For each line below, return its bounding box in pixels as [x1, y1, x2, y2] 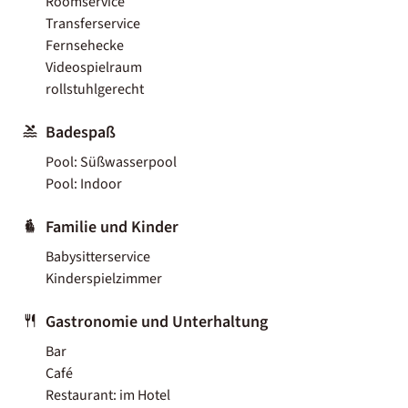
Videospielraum [46, 56, 142, 77]
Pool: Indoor [46, 173, 122, 194]
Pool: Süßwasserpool [46, 151, 177, 172]
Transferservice [46, 13, 140, 34]
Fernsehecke [46, 35, 124, 56]
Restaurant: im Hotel [46, 384, 170, 405]
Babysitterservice [46, 246, 150, 267]
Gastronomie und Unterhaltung [46, 310, 268, 333]
